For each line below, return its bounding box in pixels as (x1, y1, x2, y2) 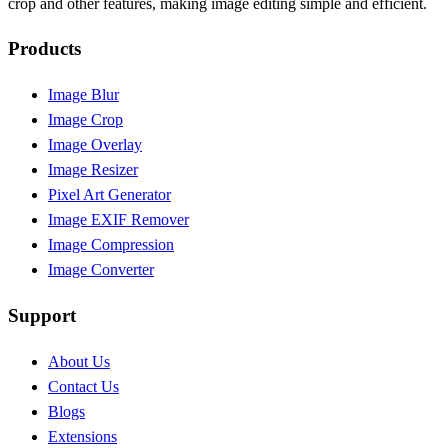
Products (8, 38, 81, 60)
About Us (48, 352, 110, 370)
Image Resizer (48, 161, 138, 179)
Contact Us (48, 377, 119, 395)
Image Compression (48, 236, 174, 254)
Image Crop (48, 111, 123, 129)
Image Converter (48, 261, 154, 279)
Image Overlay (48, 136, 142, 154)
